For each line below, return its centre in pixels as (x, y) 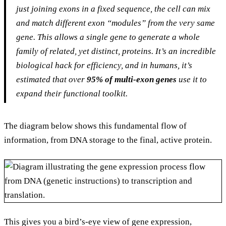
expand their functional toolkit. (72, 93)
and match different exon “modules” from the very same (116, 23)
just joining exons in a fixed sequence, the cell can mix (113, 9)
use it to (192, 79)
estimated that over (51, 79)
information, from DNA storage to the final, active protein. (108, 140)
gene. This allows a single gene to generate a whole (108, 37)
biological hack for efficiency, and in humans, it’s (104, 65)
